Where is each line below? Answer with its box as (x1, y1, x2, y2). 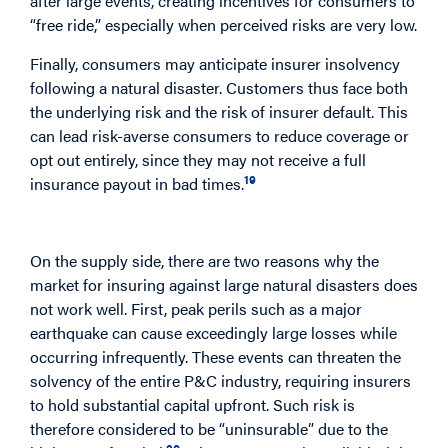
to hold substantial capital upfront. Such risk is (30, 392, 355, 416)
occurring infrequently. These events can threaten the (30, 344, 401, 368)
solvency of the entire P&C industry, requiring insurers (30, 368, 411, 392)
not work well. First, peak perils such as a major (30, 296, 362, 320)
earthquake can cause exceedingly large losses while (30, 320, 397, 344)
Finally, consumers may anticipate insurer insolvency (30, 51, 400, 75)
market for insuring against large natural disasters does (30, 272, 418, 296)
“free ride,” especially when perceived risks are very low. (30, 13, 417, 37)
